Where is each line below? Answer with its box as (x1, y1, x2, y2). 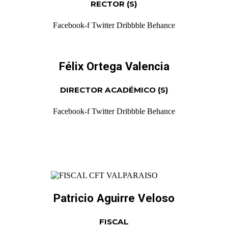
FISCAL (99, 217, 129, 227)
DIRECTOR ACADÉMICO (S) (60, 84, 168, 95)
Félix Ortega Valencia (59, 59, 169, 73)
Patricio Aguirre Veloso (53, 191, 175, 205)
